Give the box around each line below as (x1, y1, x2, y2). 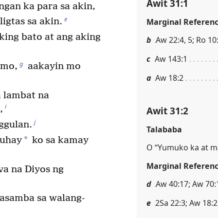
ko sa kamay (29, 134, 89, 146)
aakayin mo (25, 61, 81, 73)
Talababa (146, 124, 182, 135)
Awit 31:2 (146, 104, 188, 118)
